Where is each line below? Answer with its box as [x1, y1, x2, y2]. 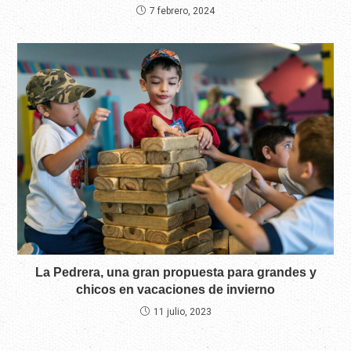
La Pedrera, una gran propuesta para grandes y [34, 265, 317, 279]
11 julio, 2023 [153, 306, 212, 317]
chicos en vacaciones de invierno [76, 282, 275, 296]
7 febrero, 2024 [150, 5, 215, 17]
